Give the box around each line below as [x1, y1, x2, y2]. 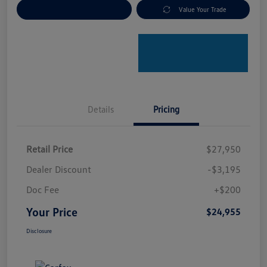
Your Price [26, 204, 77, 219]
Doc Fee [26, 184, 59, 196]
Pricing [153, 104, 179, 115]
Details [88, 104, 114, 115]
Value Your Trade [179, 5, 227, 14]
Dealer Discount [26, 163, 91, 176]
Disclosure [26, 227, 52, 235]
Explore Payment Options [38, 5, 110, 14]
